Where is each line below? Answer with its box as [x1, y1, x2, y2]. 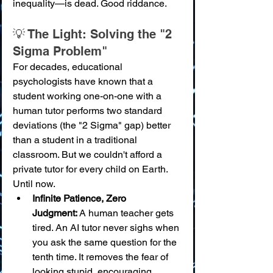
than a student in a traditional [13, 133, 140, 146]
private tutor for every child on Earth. [13, 163, 170, 175]
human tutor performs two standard [13, 104, 165, 116]
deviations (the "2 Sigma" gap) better [13, 119, 173, 131]
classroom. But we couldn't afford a [13, 148, 165, 160]
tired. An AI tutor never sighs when [32, 221, 182, 233]
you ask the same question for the [32, 236, 179, 248]
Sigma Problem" [13, 43, 107, 58]
